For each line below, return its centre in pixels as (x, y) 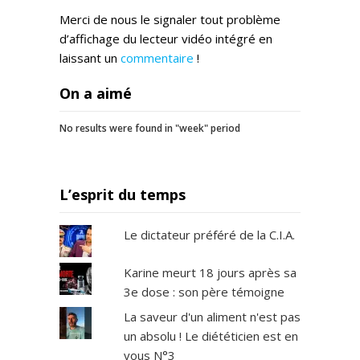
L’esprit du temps (123, 195)
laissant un (90, 58)
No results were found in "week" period (150, 129)
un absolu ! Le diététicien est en (211, 336)
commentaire (157, 58)
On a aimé (96, 94)
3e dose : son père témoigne (204, 292)
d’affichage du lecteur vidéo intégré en (166, 39)
